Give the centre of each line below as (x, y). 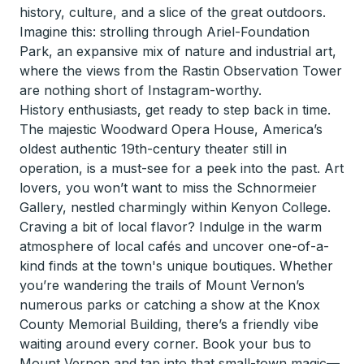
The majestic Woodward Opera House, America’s (171, 129)
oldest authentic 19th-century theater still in (153, 149)
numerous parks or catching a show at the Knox (170, 305)
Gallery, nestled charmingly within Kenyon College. (175, 207)
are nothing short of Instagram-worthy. (141, 90)
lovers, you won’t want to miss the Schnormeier (168, 188)
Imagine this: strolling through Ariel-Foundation (165, 32)
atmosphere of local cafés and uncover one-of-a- (174, 246)
